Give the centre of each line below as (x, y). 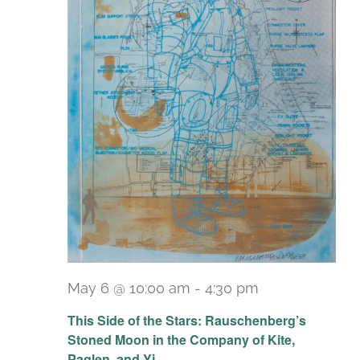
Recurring (298, 301)
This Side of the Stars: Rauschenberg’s (187, 321)
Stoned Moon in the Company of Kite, (181, 340)
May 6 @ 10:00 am (129, 288)
